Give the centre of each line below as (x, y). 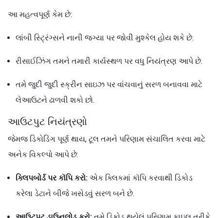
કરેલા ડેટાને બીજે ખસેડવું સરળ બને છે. (75, 193)
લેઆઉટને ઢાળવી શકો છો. (55, 100)
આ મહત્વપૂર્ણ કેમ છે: (40, 14)
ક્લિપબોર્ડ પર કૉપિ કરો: (52, 178)
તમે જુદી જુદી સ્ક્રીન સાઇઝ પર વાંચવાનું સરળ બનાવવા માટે (109, 84)
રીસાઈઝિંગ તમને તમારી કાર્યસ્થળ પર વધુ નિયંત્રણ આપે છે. (109, 61)
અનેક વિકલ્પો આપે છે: (43, 154)
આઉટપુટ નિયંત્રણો (47, 122)
